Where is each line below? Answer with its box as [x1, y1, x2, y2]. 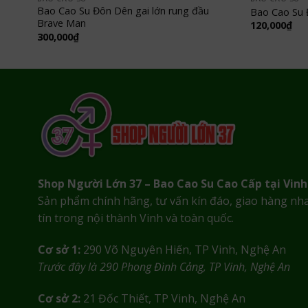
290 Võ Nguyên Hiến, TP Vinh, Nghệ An [80, 242, 286, 258]
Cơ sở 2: [37, 290, 80, 306]
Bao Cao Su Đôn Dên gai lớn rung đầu [37, 4, 210, 18]
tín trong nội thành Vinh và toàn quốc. [37, 210, 234, 226]
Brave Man [37, 16, 87, 30]
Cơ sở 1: [37, 242, 80, 258]
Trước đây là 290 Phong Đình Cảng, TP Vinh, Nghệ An [37, 259, 290, 275]
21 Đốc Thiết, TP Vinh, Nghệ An [80, 290, 245, 306]
